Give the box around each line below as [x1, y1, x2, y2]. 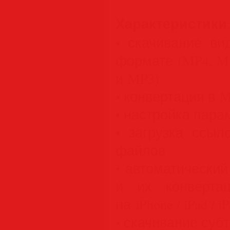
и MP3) [116, 69, 159, 87]
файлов [116, 141, 165, 159]
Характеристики [116, 13, 227, 33]
